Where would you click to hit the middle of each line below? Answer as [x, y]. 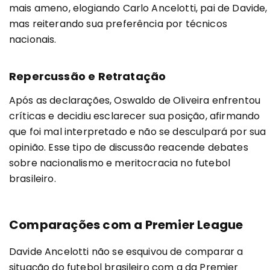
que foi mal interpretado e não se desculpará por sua [138, 131]
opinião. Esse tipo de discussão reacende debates [129, 147]
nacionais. [33, 39]
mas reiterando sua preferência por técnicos [118, 24]
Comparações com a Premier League [126, 224]
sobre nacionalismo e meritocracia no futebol [120, 163]
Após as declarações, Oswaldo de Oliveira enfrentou [135, 100]
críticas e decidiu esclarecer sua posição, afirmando [135, 116]
